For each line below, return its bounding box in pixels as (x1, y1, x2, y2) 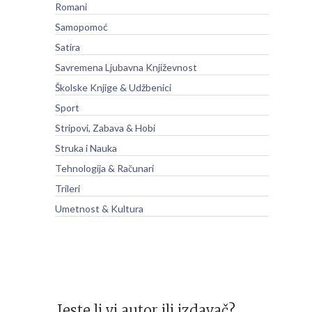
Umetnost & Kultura (54, 203, 143, 214)
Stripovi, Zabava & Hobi (54, 122, 155, 134)
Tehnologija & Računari (54, 162, 154, 174)
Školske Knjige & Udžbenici (54, 81, 171, 93)
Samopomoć (54, 21, 108, 33)
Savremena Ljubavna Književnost (54, 61, 197, 73)
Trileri (54, 182, 80, 194)
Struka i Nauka (54, 142, 117, 154)
